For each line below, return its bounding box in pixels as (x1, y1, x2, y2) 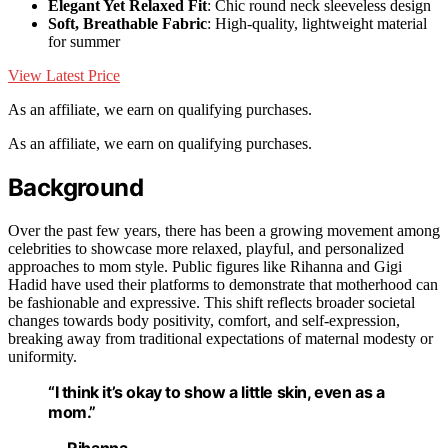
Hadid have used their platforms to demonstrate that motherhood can (8, 276, 438, 294)
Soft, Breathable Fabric (48, 15, 207, 33)
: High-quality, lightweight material (207, 15, 427, 33)
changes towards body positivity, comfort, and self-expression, (8, 312, 400, 330)
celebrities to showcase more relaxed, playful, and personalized (8, 240, 404, 258)
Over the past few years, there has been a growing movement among (8, 222, 440, 240)
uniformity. (8, 348, 77, 366)
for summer (48, 33, 120, 51)
